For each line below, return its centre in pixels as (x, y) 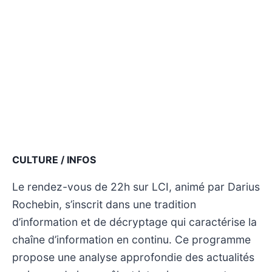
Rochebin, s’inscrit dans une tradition (104, 204)
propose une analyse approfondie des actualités (133, 257)
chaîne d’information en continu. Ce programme (131, 239)
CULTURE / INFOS (54, 159)
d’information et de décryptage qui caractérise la (134, 222)
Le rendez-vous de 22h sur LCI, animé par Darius (136, 186)
